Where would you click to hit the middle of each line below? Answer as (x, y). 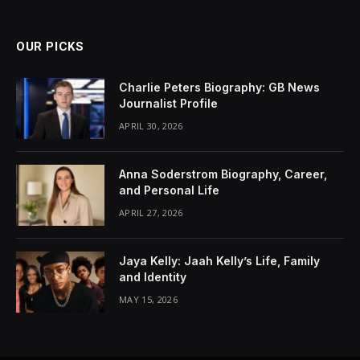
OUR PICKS (50, 47)
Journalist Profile (168, 103)
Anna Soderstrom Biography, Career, (223, 174)
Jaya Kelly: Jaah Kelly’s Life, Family (219, 261)
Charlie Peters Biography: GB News (219, 87)
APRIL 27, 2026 (151, 213)
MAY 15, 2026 (148, 299)
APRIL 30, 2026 (151, 126)
